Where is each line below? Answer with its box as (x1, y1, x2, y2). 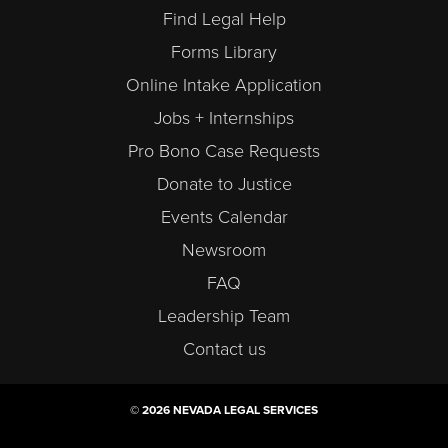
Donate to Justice (156, 173, 292, 196)
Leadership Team (158, 305, 290, 328)
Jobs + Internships (154, 107, 294, 130)
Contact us (182, 338, 266, 361)
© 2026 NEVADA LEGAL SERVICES (130, 402, 318, 417)
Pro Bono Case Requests (128, 140, 320, 163)
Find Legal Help (162, 8, 286, 31)
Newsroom (182, 239, 266, 262)
